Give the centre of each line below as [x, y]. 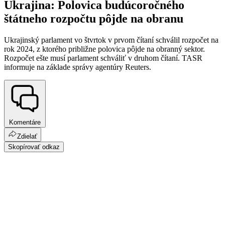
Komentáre [25, 122]
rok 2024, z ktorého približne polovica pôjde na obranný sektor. [104, 49]
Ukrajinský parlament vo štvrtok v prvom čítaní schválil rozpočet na [111, 40]
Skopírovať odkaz [34, 147]
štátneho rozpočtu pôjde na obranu [94, 19]
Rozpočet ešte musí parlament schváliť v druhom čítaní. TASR [103, 58]
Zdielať [27, 136]
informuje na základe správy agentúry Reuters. [78, 67]
